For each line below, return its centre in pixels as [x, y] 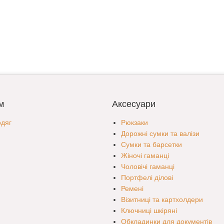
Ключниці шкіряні [149, 211]
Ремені [132, 189]
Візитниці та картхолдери [162, 200]
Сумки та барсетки [151, 145]
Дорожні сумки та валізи [160, 134]
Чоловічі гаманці [148, 167]
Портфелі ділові [147, 178]
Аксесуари [134, 104]
